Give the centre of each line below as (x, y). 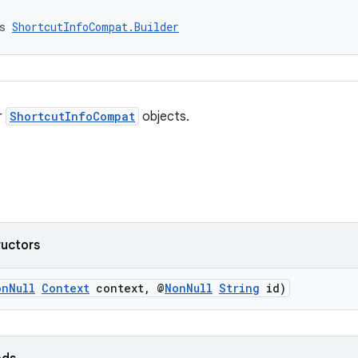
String (239, 288)
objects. (164, 117)
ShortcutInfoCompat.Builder (95, 27)
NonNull (189, 288)
